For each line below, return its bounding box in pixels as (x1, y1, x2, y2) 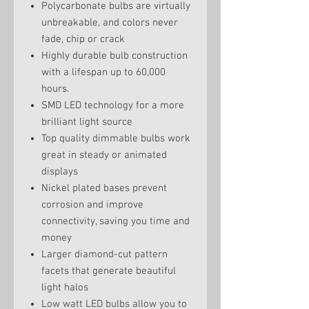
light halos (41, 281, 88, 294)
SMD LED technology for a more (41, 99, 184, 112)
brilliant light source (41, 116, 132, 128)
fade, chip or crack (41, 33, 125, 46)
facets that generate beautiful (41, 265, 176, 277)
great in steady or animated (41, 149, 167, 161)
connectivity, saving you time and (41, 215, 190, 228)
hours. (41, 83, 69, 95)
